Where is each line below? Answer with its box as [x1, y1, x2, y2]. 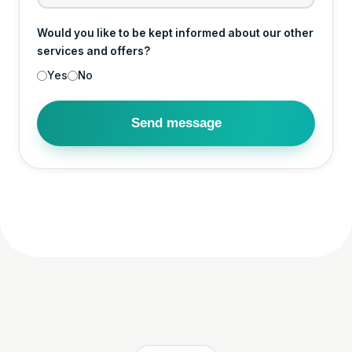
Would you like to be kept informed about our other [37, 26, 313, 39]
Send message [130, 115, 222, 130]
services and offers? [37, 44, 150, 57]
